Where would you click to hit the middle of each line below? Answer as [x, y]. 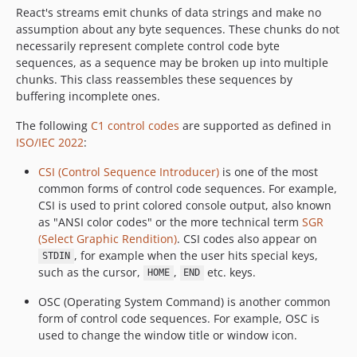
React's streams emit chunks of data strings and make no [169, 12]
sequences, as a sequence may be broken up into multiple [172, 62]
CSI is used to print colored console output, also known [185, 205]
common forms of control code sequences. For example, [188, 188]
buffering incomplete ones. [88, 96]
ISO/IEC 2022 [50, 142]
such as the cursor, [91, 272]
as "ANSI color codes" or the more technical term [170, 222]
